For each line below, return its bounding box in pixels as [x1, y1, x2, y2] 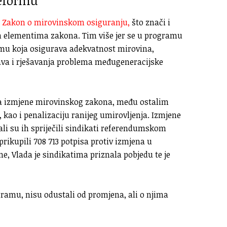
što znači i [130, 17, 170, 28]
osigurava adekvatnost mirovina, [30, 43, 154, 55]
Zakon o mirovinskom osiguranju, [2, 17, 130, 28]
